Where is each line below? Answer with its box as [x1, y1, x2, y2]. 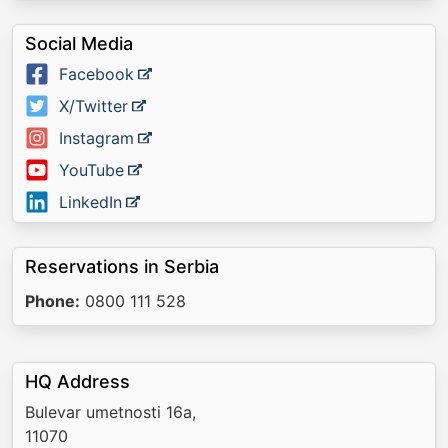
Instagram [59, 128, 134, 148]
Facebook [59, 64, 134, 84]
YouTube [59, 160, 124, 180]
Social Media [25, 33, 133, 54]
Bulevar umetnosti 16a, [25, 402, 196, 422]
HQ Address [25, 371, 130, 392]
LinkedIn [59, 192, 122, 212]
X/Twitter [59, 96, 128, 116]
